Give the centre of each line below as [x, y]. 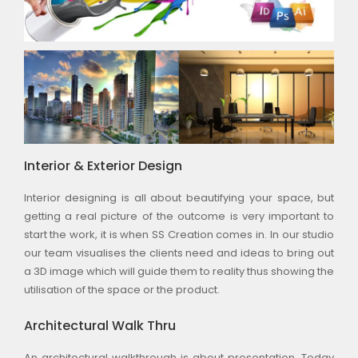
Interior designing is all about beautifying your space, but [179, 198]
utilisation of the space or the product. [121, 290]
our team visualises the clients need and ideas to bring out [179, 253]
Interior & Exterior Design [103, 166]
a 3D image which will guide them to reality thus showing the [179, 272]
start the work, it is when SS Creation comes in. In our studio [179, 235]
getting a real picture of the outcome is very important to [179, 217]
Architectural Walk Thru [99, 325]
